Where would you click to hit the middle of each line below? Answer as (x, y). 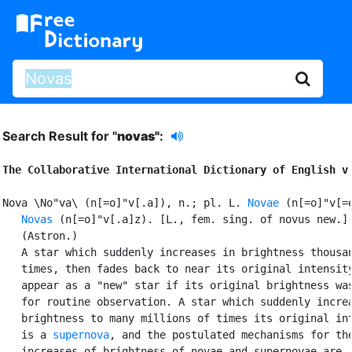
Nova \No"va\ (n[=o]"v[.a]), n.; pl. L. (125, 202)
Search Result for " (60, 136)
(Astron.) (40, 235)
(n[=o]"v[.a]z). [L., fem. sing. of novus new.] (200, 219)
